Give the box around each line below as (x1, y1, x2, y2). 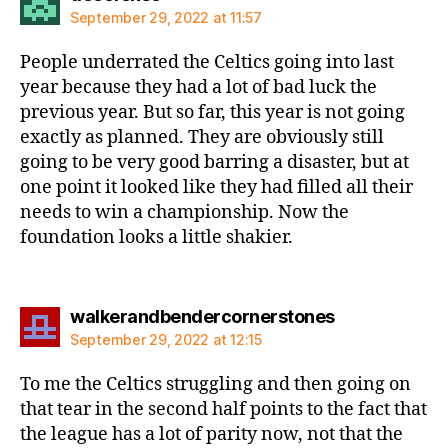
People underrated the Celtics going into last (20, 50, 394, 74)
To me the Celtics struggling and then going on (20, 373, 411, 396)
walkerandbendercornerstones (70, 306, 335, 327)
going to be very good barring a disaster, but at (20, 150, 409, 174)
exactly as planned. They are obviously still (20, 125, 384, 149)
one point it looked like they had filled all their (20, 175, 413, 199)
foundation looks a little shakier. (20, 225, 293, 249)
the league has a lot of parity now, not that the (20, 423, 403, 446)
